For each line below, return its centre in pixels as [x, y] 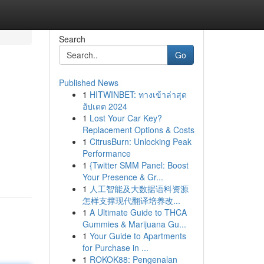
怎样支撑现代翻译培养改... [131, 200]
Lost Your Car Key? [126, 118]
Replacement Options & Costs [138, 130]
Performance [106, 153]
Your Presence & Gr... [123, 177]
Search [72, 39]
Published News [88, 82]
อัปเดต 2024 [105, 106]
